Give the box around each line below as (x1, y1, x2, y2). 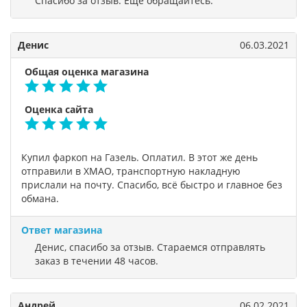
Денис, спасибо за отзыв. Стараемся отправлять (35, 241, 265, 254)
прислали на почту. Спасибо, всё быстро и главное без (21, 178, 282, 191)
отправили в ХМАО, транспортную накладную (21, 164, 241, 177)
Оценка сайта (25, 103, 93, 116)
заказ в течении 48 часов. (35, 254, 158, 267)
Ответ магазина (21, 223, 102, 236)
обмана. (21, 192, 59, 205)
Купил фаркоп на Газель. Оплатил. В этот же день (21, 151, 258, 164)
